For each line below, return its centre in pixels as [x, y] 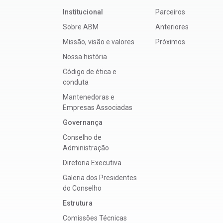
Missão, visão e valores [99, 42]
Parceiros [170, 12]
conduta [76, 82]
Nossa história [85, 56]
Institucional [83, 12]
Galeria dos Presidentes [100, 177]
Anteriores [172, 27]
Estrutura [78, 203]
